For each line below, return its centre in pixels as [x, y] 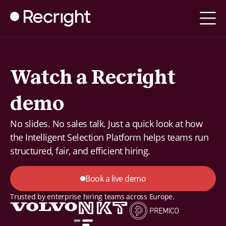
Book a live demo [116, 179]
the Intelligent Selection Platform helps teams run [109, 137]
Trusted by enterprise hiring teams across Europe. [92, 196]
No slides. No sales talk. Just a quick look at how [106, 124]
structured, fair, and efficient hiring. [80, 151]
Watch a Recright [93, 78]
